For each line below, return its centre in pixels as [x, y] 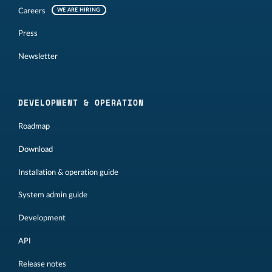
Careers [32, 11]
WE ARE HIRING [79, 10]
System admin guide [53, 195]
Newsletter [38, 57]
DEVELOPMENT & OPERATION [81, 102]
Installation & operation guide [68, 172]
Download [36, 149]
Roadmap [34, 126]
